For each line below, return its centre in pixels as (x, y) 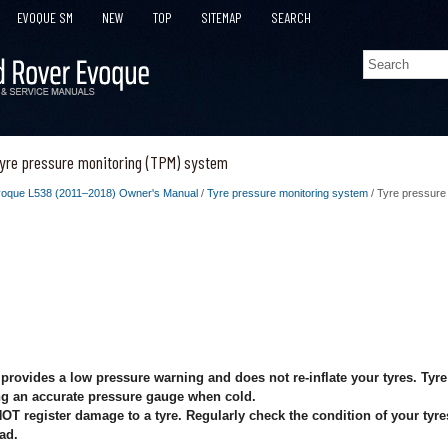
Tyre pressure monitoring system (287, 193)
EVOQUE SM (45, 17)
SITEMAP (221, 17)
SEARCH (291, 17)
